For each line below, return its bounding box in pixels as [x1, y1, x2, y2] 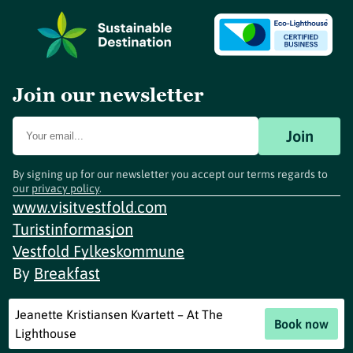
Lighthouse [15, 326, 77, 340]
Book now [273, 317, 329, 331]
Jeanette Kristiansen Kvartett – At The [15, 307, 224, 321]
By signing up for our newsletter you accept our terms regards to [13, 168, 328, 180]
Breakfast [34, 264, 100, 282]
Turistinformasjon [13, 220, 133, 238]
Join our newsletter [13, 83, 203, 107]
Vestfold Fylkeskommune [13, 242, 184, 260]
